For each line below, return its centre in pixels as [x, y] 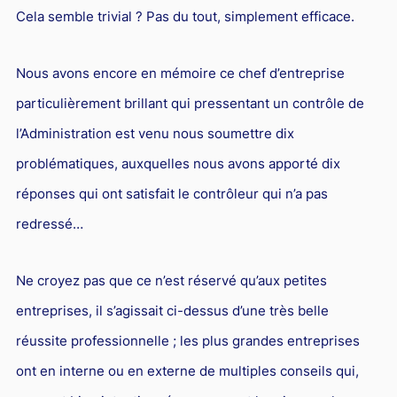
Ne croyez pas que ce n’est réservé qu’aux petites [171, 280]
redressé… [49, 223]
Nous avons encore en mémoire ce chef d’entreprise [180, 73]
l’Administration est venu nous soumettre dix [155, 133]
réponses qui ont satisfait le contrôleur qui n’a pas [171, 193]
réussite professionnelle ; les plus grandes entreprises [187, 340]
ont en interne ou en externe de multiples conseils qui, [187, 370]
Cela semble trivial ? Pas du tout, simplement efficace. [185, 16]
